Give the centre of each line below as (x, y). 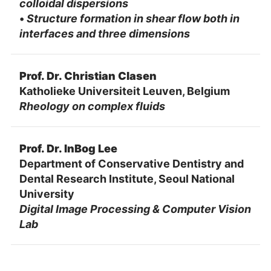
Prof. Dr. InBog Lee (68, 148)
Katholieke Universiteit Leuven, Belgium (124, 91)
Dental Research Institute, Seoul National (127, 178)
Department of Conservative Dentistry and (131, 163)
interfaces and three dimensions (104, 33)
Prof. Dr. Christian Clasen (88, 76)
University (47, 194)
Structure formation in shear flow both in (133, 18)
